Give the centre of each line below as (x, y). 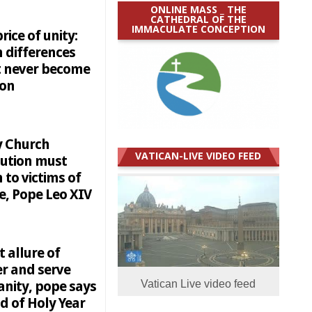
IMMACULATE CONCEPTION (198, 29)
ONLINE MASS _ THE (198, 9)
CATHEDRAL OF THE (198, 19)
